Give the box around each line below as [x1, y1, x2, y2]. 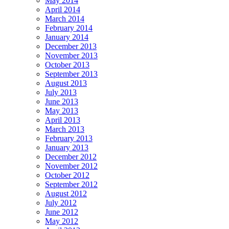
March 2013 [45, 124, 84, 133]
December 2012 [45, 152, 97, 161]
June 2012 [45, 207, 78, 216]
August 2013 [45, 78, 87, 87]
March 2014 [45, 14, 84, 23]
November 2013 [45, 51, 98, 60]
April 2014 [45, 5, 80, 14]
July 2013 [45, 87, 77, 97]
